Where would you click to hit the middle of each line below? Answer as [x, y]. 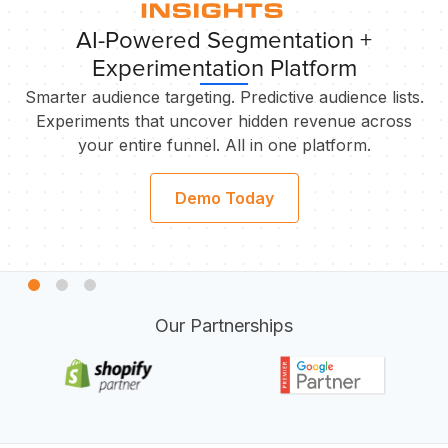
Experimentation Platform [224, 69]
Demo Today [224, 198]
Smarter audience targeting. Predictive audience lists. [224, 97]
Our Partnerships [224, 326]
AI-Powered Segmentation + [224, 41]
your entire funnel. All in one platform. [224, 145]
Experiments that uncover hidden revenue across [224, 121]
